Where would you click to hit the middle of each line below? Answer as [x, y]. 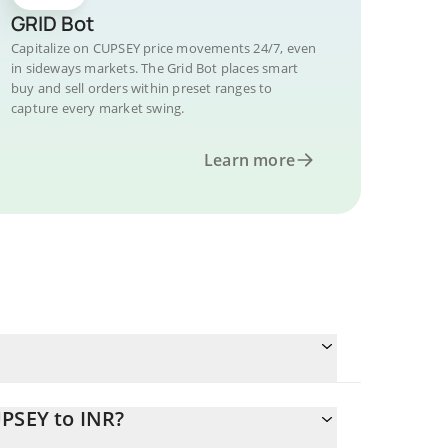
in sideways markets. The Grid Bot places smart [155, 68]
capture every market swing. [98, 108]
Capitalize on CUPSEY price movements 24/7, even [164, 48]
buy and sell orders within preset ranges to [142, 88]
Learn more [249, 160]
